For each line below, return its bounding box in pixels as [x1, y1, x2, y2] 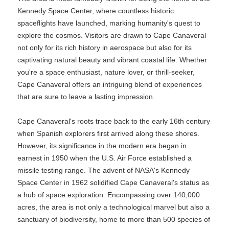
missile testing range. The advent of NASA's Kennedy [17, 166, 190, 174]
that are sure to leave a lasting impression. [17, 93, 155, 101]
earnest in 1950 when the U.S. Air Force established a [17, 154, 192, 162]
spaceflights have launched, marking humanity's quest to [17, 19, 200, 27]
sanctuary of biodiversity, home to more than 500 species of [17, 215, 210, 223]
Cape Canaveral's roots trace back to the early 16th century [17, 117, 210, 125]
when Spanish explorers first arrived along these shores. [17, 129, 199, 138]
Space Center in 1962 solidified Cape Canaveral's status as [17, 178, 209, 187]
